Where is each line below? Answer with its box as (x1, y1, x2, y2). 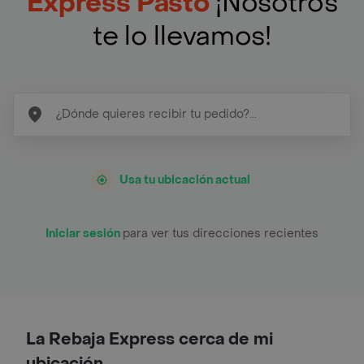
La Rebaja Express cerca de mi (26, 328, 273, 350)
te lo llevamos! (93, 19, 271, 54)
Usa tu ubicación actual (119, 171, 250, 188)
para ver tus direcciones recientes (123, 225, 318, 241)
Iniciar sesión (45, 225, 123, 241)
